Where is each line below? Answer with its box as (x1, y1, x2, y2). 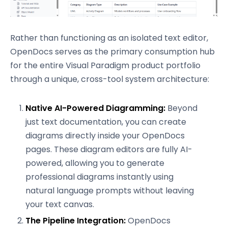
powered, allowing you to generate (25, 157, 164, 169)
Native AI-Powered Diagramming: (25, 102, 165, 114)
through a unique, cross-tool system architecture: (10, 73, 209, 85)
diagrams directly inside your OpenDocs (25, 130, 185, 141)
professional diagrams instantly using (25, 171, 174, 183)
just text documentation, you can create (25, 116, 186, 128)
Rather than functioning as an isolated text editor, (10, 32, 208, 44)
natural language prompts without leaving (25, 185, 194, 196)
